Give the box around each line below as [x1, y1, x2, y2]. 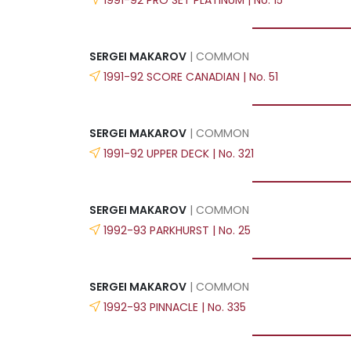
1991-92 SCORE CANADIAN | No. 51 [103, 68, 278, 85]
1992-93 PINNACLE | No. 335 [103, 299, 246, 315]
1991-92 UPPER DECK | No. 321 [103, 145, 254, 161]
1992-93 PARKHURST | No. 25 [103, 222, 251, 238]
